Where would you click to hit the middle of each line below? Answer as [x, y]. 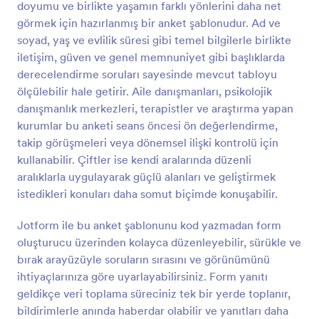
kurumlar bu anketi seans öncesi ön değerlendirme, [147, 125]
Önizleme [159, 14]
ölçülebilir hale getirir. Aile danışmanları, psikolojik [145, 91]
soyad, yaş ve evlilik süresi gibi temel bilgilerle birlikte [154, 40]
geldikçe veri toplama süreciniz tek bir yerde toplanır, [154, 293]
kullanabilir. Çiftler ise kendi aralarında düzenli [134, 159]
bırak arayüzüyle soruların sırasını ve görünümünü [143, 259]
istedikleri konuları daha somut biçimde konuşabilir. [147, 194]
